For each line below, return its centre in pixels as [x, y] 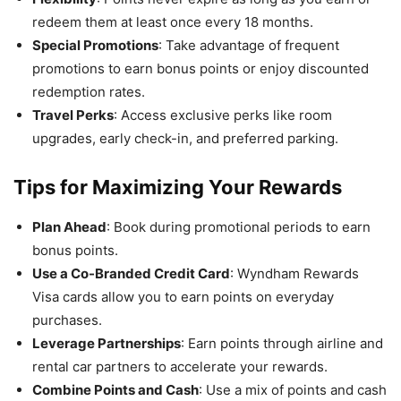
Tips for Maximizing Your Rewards [178, 187]
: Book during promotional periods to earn [239, 226]
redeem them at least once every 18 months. [173, 21]
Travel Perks [73, 115]
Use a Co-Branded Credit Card [131, 273]
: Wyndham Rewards [294, 273]
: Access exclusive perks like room [223, 115]
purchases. [67, 320]
